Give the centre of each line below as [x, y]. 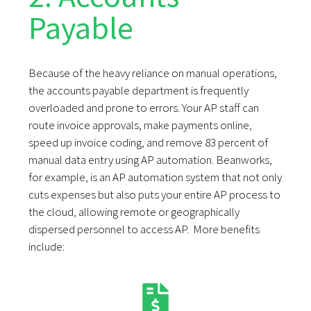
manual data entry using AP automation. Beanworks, [151, 160]
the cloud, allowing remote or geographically [134, 212]
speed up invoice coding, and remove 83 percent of [149, 143]
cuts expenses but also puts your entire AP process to [155, 195]
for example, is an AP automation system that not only [155, 177]
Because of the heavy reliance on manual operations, [153, 73]
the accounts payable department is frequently [139, 91]
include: [47, 247]
